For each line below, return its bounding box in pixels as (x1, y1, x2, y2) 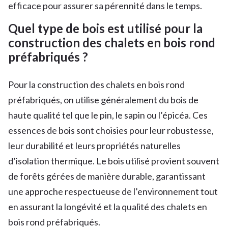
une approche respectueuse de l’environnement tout (8, 185, 218, 197)
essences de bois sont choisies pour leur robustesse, (8, 124, 214, 136)
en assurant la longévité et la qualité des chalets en (8, 201, 207, 212)
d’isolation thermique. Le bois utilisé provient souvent (8, 155, 219, 166)
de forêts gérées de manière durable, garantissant (8, 170, 206, 182)
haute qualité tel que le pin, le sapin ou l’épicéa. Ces (8, 109, 208, 121)
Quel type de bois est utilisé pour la (8, 20, 203, 36)
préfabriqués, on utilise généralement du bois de (8, 94, 198, 105)
